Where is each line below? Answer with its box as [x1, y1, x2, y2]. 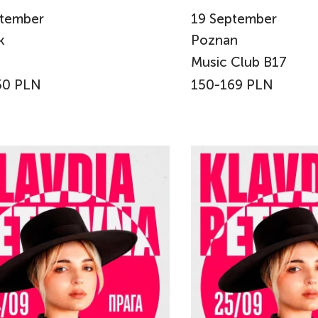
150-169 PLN [191, 76, 273, 93]
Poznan [191, 32, 241, 49]
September [209, 10, 277, 27]
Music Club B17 [191, 53, 287, 70]
